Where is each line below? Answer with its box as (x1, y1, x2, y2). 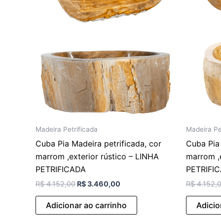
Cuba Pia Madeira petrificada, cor (36, 138, 161, 148)
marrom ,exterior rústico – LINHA (36, 151, 159, 161)
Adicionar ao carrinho (46, 200, 127, 210)
